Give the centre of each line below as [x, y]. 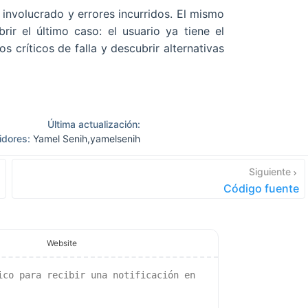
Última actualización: [94, 124]
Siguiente [270, 172]
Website [62, 243]
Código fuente [261, 189]
